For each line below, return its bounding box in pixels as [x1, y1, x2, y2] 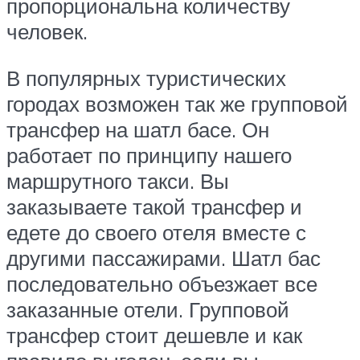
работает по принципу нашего [6, 141, 292, 168]
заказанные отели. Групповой [6, 296, 289, 322]
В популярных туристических [6, 64, 286, 91]
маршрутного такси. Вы [6, 167, 229, 194]
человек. [6, 18, 88, 44]
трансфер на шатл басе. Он [6, 116, 269, 142]
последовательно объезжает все [6, 270, 317, 297]
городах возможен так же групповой [6, 90, 348, 117]
